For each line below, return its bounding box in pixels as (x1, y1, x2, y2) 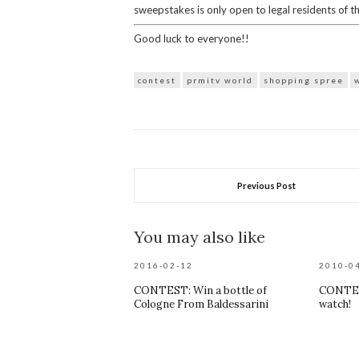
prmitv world (187, 75, 253, 85)
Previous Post (237, 180, 296, 191)
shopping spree (264, 75, 344, 85)
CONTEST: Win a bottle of (134, 284, 267, 297)
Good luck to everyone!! (134, 32, 249, 45)
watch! (319, 297, 352, 311)
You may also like (134, 227, 265, 247)
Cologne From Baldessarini (134, 297, 268, 311)
